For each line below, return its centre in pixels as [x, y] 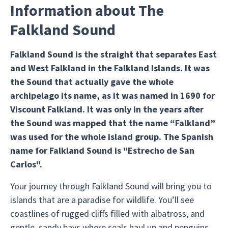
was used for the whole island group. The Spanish [112, 137]
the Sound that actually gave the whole [92, 82]
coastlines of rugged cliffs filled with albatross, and [107, 213]
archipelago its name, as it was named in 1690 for [112, 95]
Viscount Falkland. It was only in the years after [107, 109]
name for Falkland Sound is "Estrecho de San [102, 150]
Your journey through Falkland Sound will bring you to [111, 186]
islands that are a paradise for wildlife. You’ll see [102, 200]
